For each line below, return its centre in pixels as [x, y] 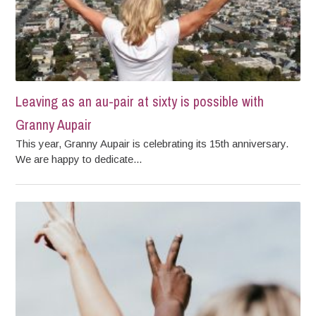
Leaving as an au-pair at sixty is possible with [140, 101]
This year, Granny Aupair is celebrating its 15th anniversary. [152, 143]
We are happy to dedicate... [79, 159]
